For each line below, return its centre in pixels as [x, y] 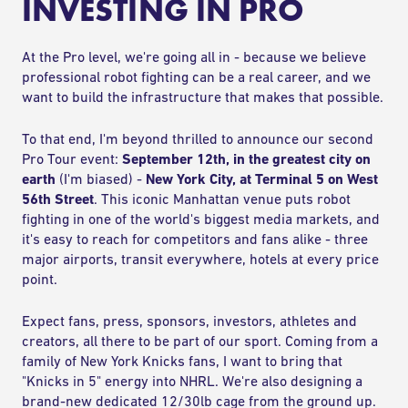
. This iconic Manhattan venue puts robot [222, 200]
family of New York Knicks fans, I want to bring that [182, 362]
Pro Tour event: [72, 160]
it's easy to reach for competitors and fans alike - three [195, 240]
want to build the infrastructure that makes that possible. [203, 98]
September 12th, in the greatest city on [246, 160]
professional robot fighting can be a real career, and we [196, 78]
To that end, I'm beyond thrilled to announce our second [198, 140]
